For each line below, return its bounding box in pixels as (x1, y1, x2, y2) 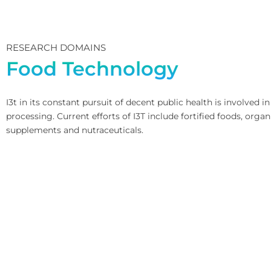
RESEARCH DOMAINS (6, 42, 106, 54)
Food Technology (6, 57, 178, 80)
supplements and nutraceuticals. (6, 124, 143, 135)
